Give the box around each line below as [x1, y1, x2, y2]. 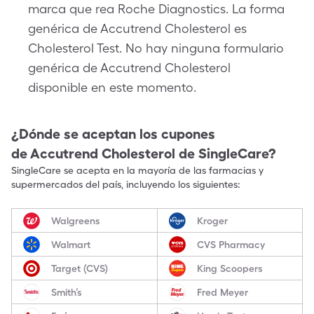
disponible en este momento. [28, 80, 196, 95]
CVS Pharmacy [196, 238, 265, 250]
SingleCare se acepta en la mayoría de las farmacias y [11, 165, 264, 176]
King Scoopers [196, 262, 263, 274]
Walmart [51, 238, 90, 250]
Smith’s [51, 286, 82, 298]
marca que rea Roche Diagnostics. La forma [28, 1, 285, 16]
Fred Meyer [196, 286, 248, 298]
